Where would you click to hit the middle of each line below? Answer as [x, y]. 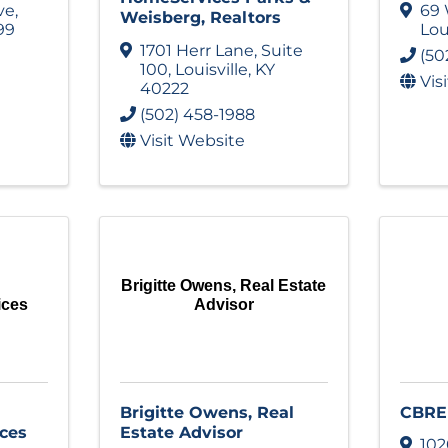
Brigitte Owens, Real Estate [224, 286]
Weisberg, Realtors [200, 17]
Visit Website [192, 140]
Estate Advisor [181, 432]
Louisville [211, 69]
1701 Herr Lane [196, 50]
